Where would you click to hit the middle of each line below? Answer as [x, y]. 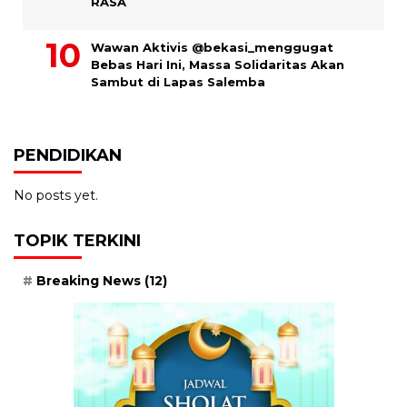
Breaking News [89, 280]
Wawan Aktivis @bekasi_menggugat [212, 47]
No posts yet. [56, 195]
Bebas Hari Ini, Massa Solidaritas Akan [218, 64]
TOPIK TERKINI [77, 240]
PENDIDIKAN [68, 155]
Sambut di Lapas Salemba [178, 81]
